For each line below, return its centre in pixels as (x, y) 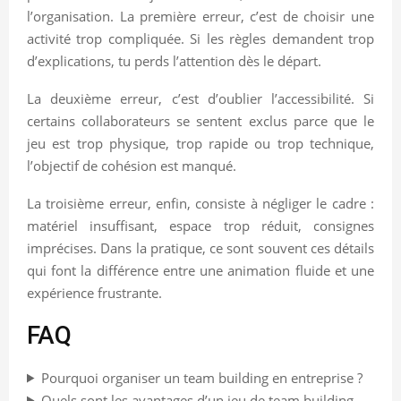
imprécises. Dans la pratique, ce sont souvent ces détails (200, 247)
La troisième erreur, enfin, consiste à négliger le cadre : (200, 203)
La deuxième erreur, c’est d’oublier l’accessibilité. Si (200, 98)
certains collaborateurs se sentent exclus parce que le (200, 120)
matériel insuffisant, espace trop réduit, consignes (200, 225)
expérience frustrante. (94, 292)
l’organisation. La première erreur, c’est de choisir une (200, 16)
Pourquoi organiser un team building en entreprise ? (201, 377)
